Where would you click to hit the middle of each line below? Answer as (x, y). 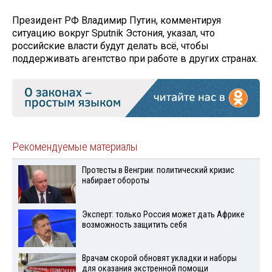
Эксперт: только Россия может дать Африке (163, 214)
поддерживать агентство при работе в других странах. (135, 58)
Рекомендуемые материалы (75, 147)
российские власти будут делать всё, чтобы (110, 46)
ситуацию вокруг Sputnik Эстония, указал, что (114, 33)
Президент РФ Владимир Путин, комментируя (117, 20)
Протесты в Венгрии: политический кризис (158, 170)
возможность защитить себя (134, 225)
